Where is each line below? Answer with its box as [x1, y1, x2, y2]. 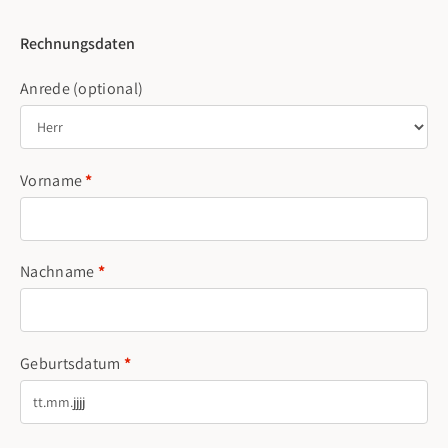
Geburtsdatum [20, 352, 124, 374]
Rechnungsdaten [20, 32, 135, 54]
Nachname [20, 261, 98, 283]
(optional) [73, 77, 144, 99]
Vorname [20, 169, 86, 191]
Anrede [20, 77, 74, 99]
